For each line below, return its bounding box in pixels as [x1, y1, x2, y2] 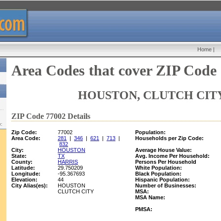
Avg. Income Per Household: [135, 153, 210, 159]
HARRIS [58, 159, 78, 165]
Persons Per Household [135, 159, 196, 165]
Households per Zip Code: [135, 135, 204, 141]
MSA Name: [135, 194, 165, 200]
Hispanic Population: [135, 177, 190, 183]
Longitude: [11, 171, 40, 177]
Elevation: [11, 177, 37, 183]
